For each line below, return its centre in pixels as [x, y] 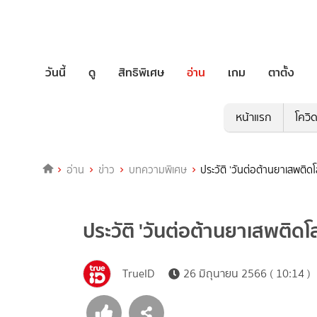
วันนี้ [56, 72]
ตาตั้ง [281, 72]
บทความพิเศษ [157, 170]
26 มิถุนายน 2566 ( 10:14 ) [247, 274]
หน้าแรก [253, 117]
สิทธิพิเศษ [141, 72]
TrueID [138, 274]
